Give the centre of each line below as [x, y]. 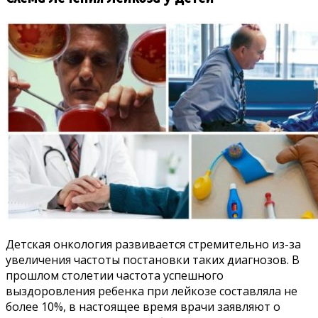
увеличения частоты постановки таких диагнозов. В [153, 259]
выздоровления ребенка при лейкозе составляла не [152, 291]
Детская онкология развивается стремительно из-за [153, 244]
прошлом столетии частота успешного [115, 275]
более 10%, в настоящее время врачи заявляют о [143, 306]
